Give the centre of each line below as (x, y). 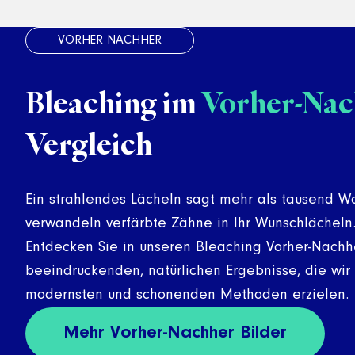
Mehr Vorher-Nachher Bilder (175, 333)
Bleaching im (113, 103)
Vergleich (89, 144)
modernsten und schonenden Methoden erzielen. (187, 295)
